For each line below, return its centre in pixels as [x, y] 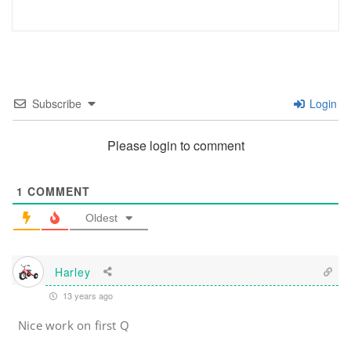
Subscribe [57, 104]
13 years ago [87, 296]
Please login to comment [175, 146]
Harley [73, 271]
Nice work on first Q [74, 326]
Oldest [101, 218]
